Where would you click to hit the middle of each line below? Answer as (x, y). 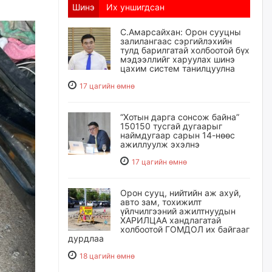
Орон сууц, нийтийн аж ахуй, (181, 193)
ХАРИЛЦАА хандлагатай (171, 220)
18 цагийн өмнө (107, 256)
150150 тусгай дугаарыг (171, 126)
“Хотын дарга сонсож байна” (180, 117)
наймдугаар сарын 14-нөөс (178, 135)
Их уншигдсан (135, 7)
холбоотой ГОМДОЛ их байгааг (185, 229)
